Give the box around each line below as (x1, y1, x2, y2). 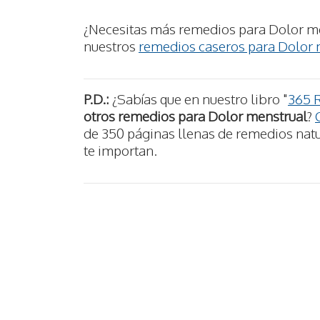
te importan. (84, 141, 157, 159)
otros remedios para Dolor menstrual (84, 107, 307, 125)
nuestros (84, 37, 139, 54)
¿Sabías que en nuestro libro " (109, 90, 288, 108)
